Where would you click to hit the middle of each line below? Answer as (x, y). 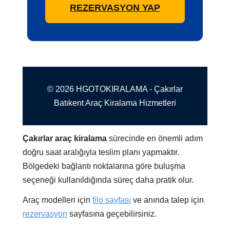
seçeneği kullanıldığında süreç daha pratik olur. (108, 180)
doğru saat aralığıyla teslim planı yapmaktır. (101, 152)
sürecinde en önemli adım (155, 138)
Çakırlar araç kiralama (65, 138)
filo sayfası (112, 200)
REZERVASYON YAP (115, 7)
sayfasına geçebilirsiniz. (112, 214)
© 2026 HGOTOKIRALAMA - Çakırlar (115, 89)
